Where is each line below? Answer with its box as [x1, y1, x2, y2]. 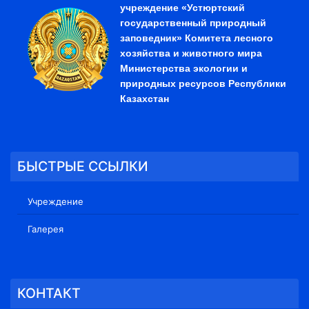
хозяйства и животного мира [120, 48, 262, 59]
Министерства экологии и [120, 63, 248, 74]
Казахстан [120, 93, 169, 105]
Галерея [28, 223, 63, 235]
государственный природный [120, 17, 266, 29]
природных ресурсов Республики [120, 78, 286, 90]
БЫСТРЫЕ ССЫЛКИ [17, 158, 148, 175]
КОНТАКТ [17, 285, 81, 302]
